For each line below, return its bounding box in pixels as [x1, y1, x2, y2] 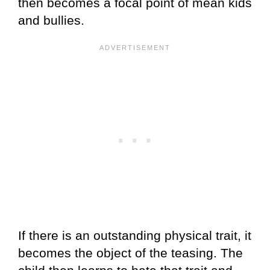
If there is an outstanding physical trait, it [18, 228, 251, 242]
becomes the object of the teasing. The [18, 245, 243, 260]
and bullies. [18, 13, 84, 27]
